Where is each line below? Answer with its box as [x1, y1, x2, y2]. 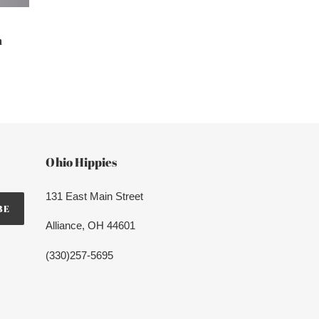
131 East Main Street [45, 190, 143, 203]
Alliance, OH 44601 [45, 219, 135, 232]
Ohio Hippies [45, 154, 117, 171]
